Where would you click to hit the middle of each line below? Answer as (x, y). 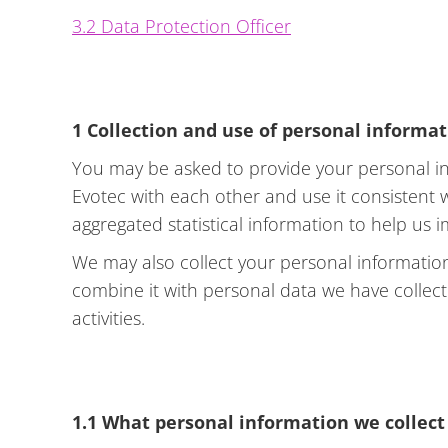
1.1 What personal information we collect (258, 422)
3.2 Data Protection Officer (181, 26)
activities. (108, 318)
